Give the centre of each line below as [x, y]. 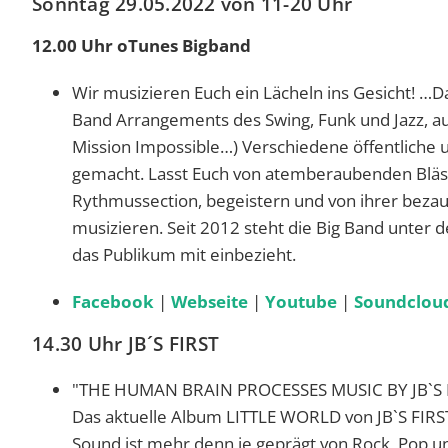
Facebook [113, 301]
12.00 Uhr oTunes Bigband [141, 45]
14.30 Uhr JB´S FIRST [128, 343]
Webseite [209, 301]
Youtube [301, 301]
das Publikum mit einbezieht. [186, 254]
